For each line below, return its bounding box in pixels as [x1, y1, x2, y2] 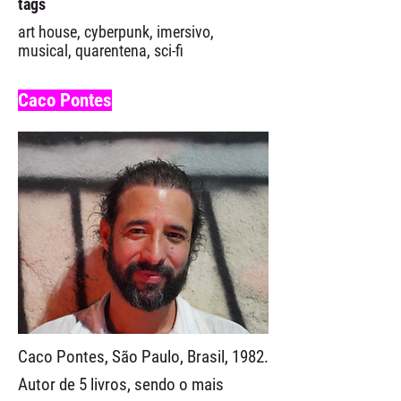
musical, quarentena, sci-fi [18, 41, 183, 60]
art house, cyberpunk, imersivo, [18, 22, 214, 41]
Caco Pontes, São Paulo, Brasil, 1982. [18, 346, 269, 367]
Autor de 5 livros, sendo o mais [18, 374, 224, 395]
